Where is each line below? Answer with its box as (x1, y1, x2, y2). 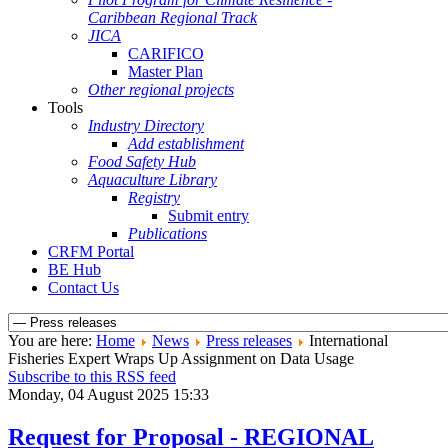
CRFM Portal (48, 243, 134, 260)
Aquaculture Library (88, 171, 217, 188)
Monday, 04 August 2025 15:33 (8, 386, 209, 403)
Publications (128, 225, 207, 242)
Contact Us (48, 279, 119, 296)
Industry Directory (88, 117, 204, 134)
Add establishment (128, 135, 244, 152)
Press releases (206, 332, 292, 349)
